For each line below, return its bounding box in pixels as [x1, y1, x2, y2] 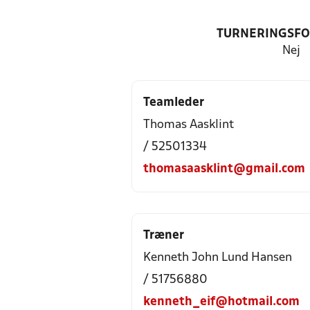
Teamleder [143, 97, 204, 109]
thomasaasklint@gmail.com [143, 163, 305, 175]
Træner [143, 230, 184, 241]
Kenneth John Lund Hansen [143, 252, 292, 264]
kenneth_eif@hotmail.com [143, 296, 300, 308]
